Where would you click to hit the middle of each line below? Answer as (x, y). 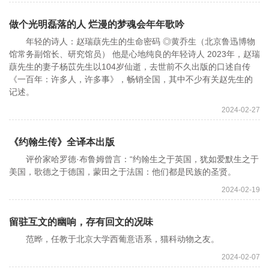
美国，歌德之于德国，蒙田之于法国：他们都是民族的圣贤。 (122, 172)
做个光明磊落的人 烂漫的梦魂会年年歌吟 (97, 25)
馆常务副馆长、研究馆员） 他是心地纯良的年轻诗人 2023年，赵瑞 (134, 54)
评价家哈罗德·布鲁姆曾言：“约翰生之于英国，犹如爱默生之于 (134, 159)
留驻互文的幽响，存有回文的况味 (81, 222)
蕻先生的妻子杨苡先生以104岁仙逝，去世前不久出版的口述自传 (130, 67)
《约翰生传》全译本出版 (62, 142)
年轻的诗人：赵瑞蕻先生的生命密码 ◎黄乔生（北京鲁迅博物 (132, 42)
